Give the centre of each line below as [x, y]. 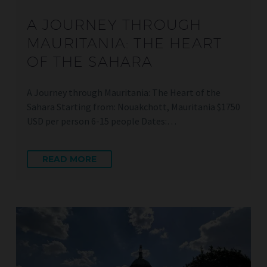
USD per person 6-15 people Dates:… [102, 121]
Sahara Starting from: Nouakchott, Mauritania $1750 [133, 106]
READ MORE [69, 159]
